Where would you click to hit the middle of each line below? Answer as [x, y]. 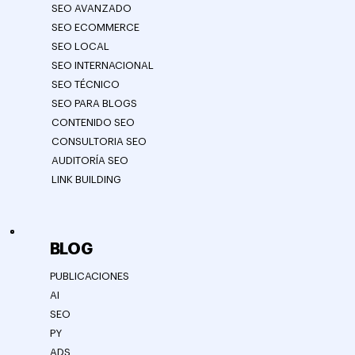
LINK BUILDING [86, 265]
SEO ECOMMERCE [95, 113]
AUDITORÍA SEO [90, 246]
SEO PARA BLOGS [94, 189]
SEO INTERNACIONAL [102, 151]
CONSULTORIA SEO [99, 227]
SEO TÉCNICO [85, 170]
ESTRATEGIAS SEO [122, 29]
